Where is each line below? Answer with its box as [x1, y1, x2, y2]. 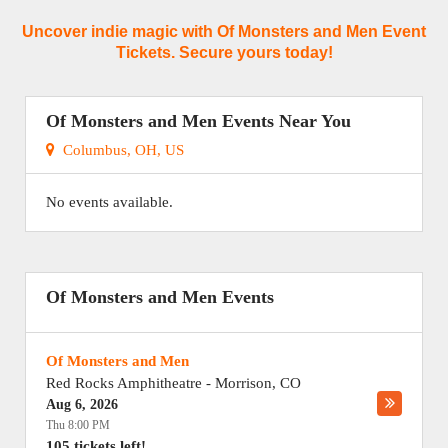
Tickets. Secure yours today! [115, 44, 333, 61]
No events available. [46, 194, 173, 210]
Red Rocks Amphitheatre [46, 375, 202, 391]
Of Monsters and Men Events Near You [46, 111, 351, 131]
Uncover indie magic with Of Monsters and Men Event [22, 23, 426, 40]
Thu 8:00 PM [46, 418, 110, 432]
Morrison [215, 375, 272, 391]
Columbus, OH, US [55, 142, 184, 158]
